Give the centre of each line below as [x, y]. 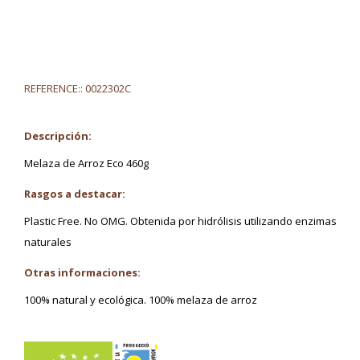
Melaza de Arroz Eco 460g [86, 163]
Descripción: [58, 135]
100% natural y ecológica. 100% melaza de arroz [141, 299]
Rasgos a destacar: [75, 193]
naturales [48, 241]
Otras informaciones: [82, 272]
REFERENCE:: [53, 88]
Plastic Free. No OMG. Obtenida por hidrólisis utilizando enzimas [180, 221]
